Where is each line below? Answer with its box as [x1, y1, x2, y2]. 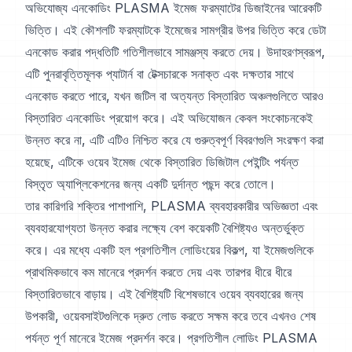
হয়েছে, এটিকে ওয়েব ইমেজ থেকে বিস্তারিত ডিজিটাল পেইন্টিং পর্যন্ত [25, 154, 299, 170]
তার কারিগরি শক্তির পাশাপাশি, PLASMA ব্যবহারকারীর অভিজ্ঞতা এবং [25, 198, 318, 214]
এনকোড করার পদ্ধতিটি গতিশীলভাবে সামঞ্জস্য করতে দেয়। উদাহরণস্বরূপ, [25, 44, 325, 60]
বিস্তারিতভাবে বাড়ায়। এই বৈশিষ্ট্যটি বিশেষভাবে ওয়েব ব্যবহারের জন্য [25, 286, 303, 302]
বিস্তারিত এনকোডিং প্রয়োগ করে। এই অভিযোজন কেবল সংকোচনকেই [25, 110, 313, 126]
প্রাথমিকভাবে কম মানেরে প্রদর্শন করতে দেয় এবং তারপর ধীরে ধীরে [25, 264, 291, 280]
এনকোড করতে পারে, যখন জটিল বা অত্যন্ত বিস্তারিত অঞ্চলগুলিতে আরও [25, 88, 324, 104]
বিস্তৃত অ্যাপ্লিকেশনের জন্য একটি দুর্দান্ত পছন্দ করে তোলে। [25, 176, 276, 192]
